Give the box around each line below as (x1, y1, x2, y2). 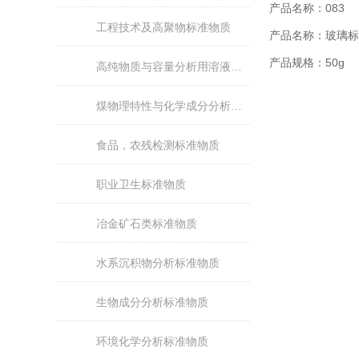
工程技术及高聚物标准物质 (96, 21, 231, 34)
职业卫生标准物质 (96, 178, 186, 191)
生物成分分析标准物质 (96, 296, 208, 309)
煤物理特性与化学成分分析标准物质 (231, 99, 242, 112)
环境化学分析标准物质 (96, 335, 208, 348)
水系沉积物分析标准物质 (96, 256, 220, 269)
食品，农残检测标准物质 (96, 139, 220, 151)
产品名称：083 (269, 2, 345, 14)
